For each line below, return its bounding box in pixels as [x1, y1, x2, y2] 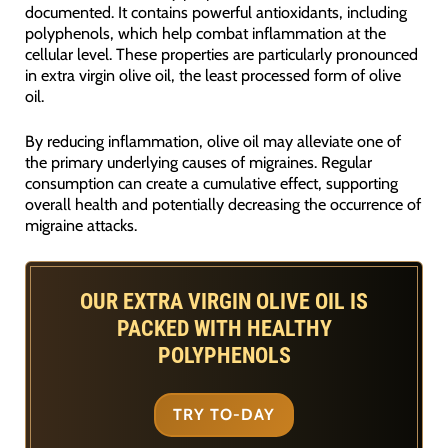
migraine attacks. [24, 215, 137, 236]
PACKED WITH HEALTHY [116, 316, 332, 342]
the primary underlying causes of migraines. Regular [24, 152, 372, 173]
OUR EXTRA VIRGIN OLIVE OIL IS [80, 289, 368, 315]
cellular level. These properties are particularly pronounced [24, 44, 418, 65]
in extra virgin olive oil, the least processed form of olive [24, 65, 401, 86]
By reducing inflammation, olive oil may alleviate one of [24, 131, 401, 152]
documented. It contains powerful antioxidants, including [24, 2, 407, 23]
